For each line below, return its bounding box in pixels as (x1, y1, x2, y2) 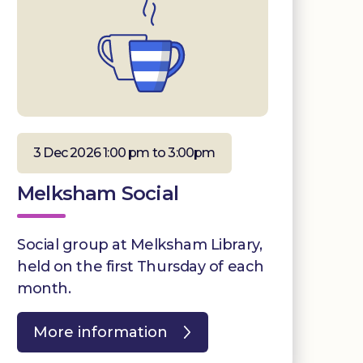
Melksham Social (17, 181, 178, 205)
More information (33, 322, 168, 341)
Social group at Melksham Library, (17, 235, 263, 254)
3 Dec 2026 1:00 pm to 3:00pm (33, 144, 216, 160)
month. (17, 279, 71, 297)
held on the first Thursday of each (17, 257, 264, 275)
